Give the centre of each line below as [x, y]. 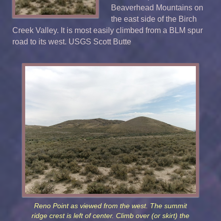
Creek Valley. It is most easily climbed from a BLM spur [108, 30]
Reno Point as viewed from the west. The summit [110, 206]
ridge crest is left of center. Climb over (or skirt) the [110, 216]
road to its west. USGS [53, 41]
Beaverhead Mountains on [157, 7]
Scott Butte [112, 41]
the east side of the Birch [154, 19]
